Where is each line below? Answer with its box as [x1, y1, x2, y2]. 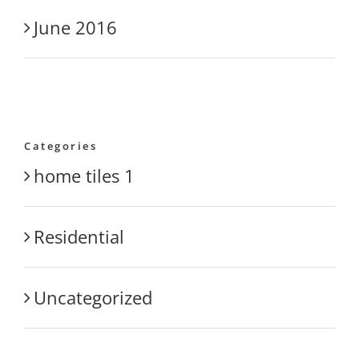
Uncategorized [34, 284, 152, 309]
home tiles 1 [34, 163, 135, 188]
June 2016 [34, 14, 117, 39]
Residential [34, 224, 124, 248]
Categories [24, 138, 97, 153]
